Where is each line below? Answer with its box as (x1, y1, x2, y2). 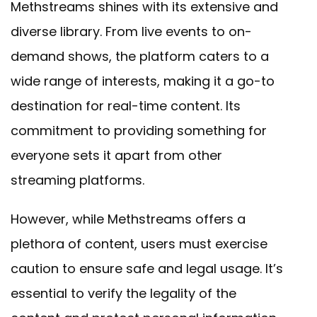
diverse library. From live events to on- (11, 23, 252, 41)
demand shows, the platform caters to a (11, 47, 269, 66)
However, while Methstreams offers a (11, 210, 246, 229)
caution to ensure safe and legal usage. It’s (11, 260, 283, 278)
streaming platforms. (11, 171, 144, 190)
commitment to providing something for (11, 122, 267, 140)
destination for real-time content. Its (11, 97, 241, 115)
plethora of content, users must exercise (11, 235, 267, 253)
